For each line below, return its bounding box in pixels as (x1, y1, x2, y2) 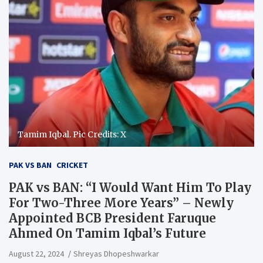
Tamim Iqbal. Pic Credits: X (18, 129, 126, 140)
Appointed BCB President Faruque (9, 210, 216, 225)
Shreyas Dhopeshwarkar (73, 248, 159, 259)
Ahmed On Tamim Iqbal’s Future (9, 225, 206, 241)
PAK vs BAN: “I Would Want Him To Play (9, 180, 251, 195)
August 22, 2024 (9, 248, 64, 259)
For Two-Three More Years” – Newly (9, 195, 234, 210)
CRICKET (56, 159, 88, 170)
